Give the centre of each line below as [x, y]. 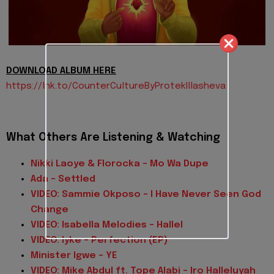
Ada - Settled [63, 180]
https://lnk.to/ [39, 86]
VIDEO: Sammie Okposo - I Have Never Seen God [146, 195]
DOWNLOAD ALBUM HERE [61, 71]
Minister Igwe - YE [74, 256]
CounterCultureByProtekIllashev [146, 86]
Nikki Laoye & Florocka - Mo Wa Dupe [120, 164]
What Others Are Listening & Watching [113, 138]
